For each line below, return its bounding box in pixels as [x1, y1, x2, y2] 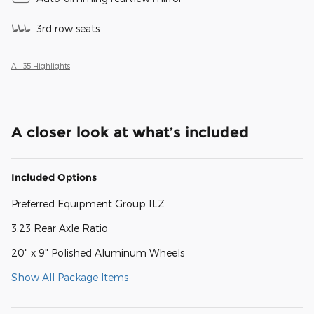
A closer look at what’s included [11, 123, 249, 142]
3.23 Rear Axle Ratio [11, 222, 108, 235]
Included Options [11, 171, 97, 184]
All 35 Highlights [11, 61, 70, 71]
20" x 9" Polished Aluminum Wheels [11, 247, 184, 259]
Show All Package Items [11, 271, 128, 284]
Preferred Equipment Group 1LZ [11, 198, 165, 210]
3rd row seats [36, 22, 100, 35]
